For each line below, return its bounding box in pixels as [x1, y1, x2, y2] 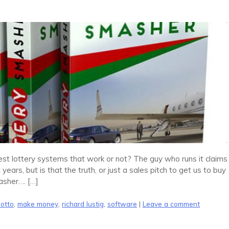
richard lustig [62, 199, 104, 208]
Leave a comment [143, 199, 200, 208]
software [107, 199, 137, 208]
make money [17, 199, 58, 208]
